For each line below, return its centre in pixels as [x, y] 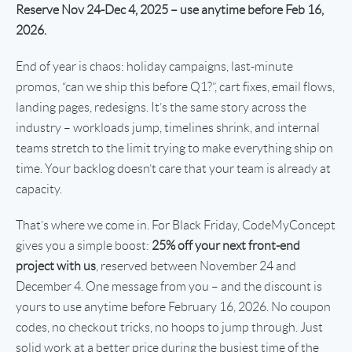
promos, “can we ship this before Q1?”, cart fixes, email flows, [175, 86]
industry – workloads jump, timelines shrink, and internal [168, 127]
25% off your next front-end [226, 245]
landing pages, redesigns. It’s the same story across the [161, 107]
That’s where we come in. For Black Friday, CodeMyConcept [176, 225]
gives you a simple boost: [84, 245]
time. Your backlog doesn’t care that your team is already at [173, 168]
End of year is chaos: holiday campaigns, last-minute [154, 66]
